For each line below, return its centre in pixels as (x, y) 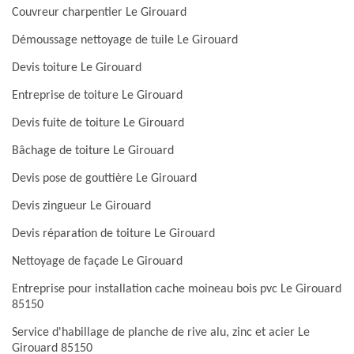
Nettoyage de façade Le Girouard (97, 262)
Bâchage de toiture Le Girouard (93, 151)
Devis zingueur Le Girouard (81, 206)
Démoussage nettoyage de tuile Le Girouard (125, 40)
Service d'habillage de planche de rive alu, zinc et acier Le (161, 333)
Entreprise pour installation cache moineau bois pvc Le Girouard (177, 289)
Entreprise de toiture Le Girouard (97, 96)
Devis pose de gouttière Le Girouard (104, 179)
